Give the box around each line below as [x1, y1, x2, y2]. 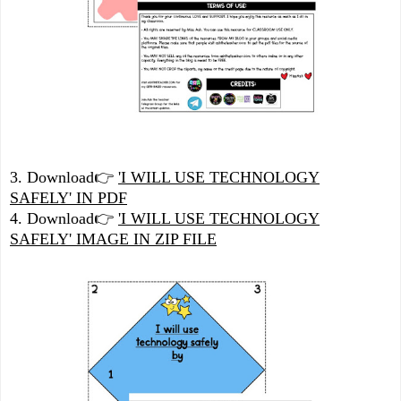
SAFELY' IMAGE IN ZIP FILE [10, 229, 217, 248]
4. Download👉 [10, 209, 114, 227]
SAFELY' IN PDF [10, 188, 127, 207]
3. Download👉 [10, 167, 118, 186]
